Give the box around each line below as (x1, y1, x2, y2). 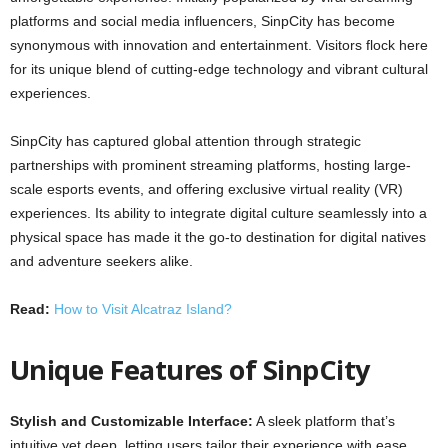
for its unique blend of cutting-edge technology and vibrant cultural (10, 61, 428, 77)
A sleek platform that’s (253, 413, 395, 429)
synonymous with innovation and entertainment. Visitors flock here (10, 37, 428, 53)
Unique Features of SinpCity (10, 351, 370, 388)
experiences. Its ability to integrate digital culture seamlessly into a (10, 205, 427, 221)
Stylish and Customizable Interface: (10, 413, 253, 429)
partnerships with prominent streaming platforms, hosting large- (10, 157, 411, 173)
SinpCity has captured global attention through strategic (10, 133, 361, 149)
